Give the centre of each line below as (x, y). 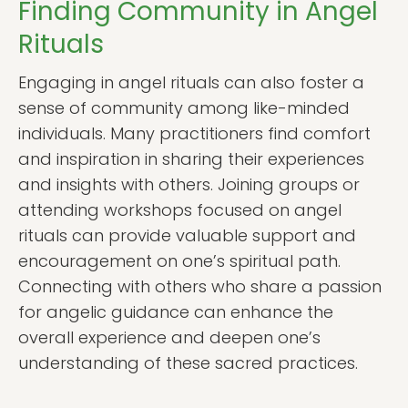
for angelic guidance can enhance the (176, 312)
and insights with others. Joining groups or (189, 184)
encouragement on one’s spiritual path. (179, 261)
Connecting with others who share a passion (200, 286)
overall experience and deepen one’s (169, 337)
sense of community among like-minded (184, 108)
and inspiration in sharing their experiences (191, 159)
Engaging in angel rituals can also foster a (191, 82)
